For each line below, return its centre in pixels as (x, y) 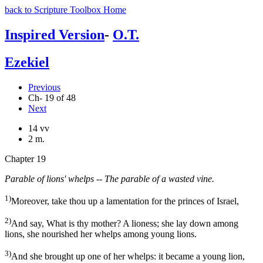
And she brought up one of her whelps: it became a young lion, (128, 257)
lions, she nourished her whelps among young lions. (101, 234)
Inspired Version (55, 34)
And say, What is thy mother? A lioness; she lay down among (125, 224)
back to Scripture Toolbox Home (65, 10)
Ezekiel (27, 62)
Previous (44, 87)
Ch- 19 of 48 (52, 97)
